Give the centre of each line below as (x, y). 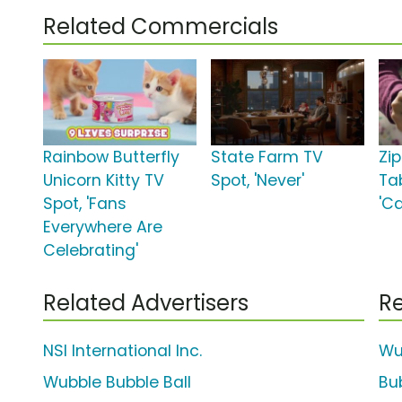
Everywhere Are (103, 227)
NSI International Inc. (122, 351)
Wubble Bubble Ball (117, 383)
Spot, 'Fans (85, 204)
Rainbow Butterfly (111, 157)
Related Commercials (161, 27)
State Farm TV (267, 157)
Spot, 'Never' (258, 181)
